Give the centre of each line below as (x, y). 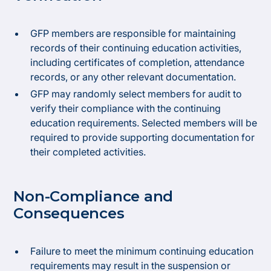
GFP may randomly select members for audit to (136, 94)
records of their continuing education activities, (136, 48)
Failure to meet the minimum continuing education (142, 251)
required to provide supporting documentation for (143, 137)
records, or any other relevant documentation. (133, 77)
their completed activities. (88, 152)
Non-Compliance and (93, 196)
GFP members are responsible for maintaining (133, 33)
